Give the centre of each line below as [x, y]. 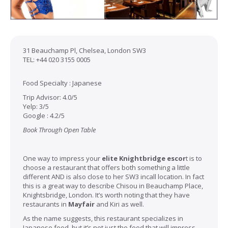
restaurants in [46, 204]
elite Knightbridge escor [144, 158]
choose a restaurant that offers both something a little [106, 167]
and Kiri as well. [119, 204]
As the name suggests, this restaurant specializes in [103, 218]
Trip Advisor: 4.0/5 [50, 97]
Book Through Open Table [59, 130]
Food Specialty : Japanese [62, 83]
